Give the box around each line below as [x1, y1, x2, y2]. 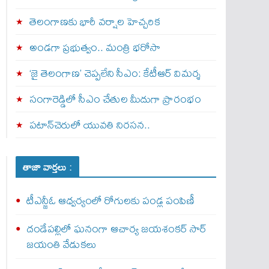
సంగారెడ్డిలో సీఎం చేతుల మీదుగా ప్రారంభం [29, 88, 201, 109]
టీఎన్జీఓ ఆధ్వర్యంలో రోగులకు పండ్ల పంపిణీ [26, 190, 195, 211]
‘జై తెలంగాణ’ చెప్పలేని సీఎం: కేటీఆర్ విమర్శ [29, 62, 200, 83]
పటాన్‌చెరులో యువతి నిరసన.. [29, 114, 150, 135]
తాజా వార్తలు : [22, 157, 72, 177]
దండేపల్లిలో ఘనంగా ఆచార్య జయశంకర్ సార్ [26, 218, 207, 239]
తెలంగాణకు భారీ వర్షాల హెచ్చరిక [29, 11, 160, 32]
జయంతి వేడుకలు [26, 234, 97, 255]
